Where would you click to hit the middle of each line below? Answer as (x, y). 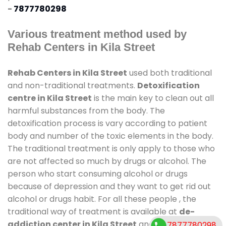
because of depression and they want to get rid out (109, 186)
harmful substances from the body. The (86, 110)
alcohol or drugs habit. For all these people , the (102, 199)
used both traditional (169, 73)
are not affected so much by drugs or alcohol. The (107, 161)
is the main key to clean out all (153, 98)
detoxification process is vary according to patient (107, 123)
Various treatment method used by (97, 34)
